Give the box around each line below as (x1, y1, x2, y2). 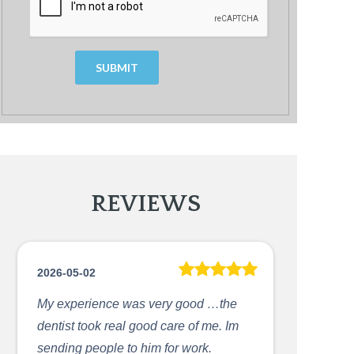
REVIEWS (90, 191, 201, 217)
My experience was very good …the (37, 297, 237, 311)
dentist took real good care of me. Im (37, 319, 239, 333)
